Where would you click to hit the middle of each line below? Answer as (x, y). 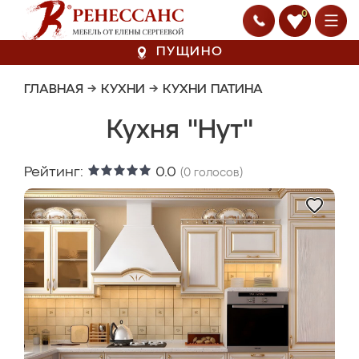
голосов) (217, 173)
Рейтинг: (56, 172)
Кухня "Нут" (179, 131)
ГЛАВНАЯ (54, 90)
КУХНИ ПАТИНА (213, 90)
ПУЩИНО (190, 52)
